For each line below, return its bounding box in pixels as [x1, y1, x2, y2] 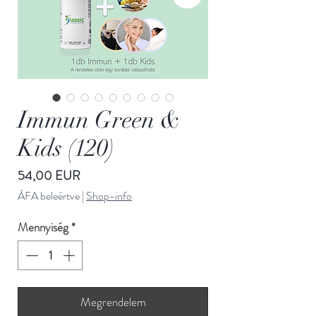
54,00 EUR [18, 166, 80, 186]
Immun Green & [18, 105, 181, 135]
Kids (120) [18, 133, 114, 164]
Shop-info [86, 188, 132, 205]
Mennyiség [18, 219, 68, 236]
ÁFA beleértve [18, 188, 80, 205]
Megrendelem [80, 293, 146, 310]
